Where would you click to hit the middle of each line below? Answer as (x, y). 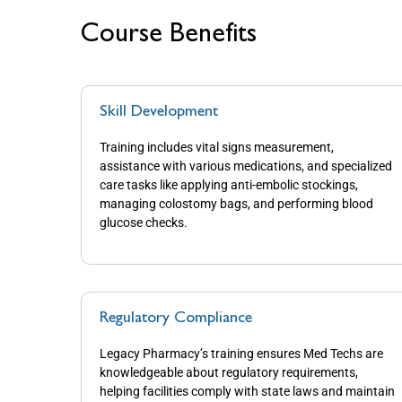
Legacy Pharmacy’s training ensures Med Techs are (241, 353)
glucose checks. (144, 223)
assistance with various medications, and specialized (246, 166)
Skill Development (159, 113)
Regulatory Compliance (176, 318)
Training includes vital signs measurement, (217, 148)
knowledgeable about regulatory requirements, (229, 372)
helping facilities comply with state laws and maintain (247, 391)
